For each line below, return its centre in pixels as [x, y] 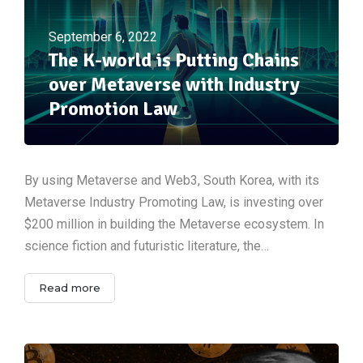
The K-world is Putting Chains [174, 60]
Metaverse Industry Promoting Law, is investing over [174, 202]
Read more [70, 287]
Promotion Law [113, 108]
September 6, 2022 [103, 36]
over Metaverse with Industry [174, 84]
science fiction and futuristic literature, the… [147, 246]
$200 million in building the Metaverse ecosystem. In [174, 224]
